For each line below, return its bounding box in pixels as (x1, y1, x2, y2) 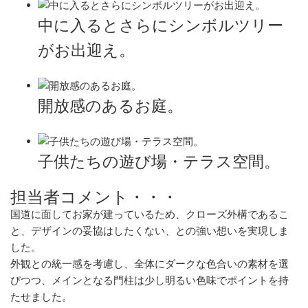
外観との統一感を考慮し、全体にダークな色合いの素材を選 (10, 258, 289, 270)
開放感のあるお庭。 (38, 98, 183, 115)
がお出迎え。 (38, 42, 135, 60)
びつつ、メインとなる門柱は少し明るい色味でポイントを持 (10, 274, 289, 287)
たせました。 (10, 291, 72, 303)
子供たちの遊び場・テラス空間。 (38, 153, 280, 171)
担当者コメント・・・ (10, 188, 178, 207)
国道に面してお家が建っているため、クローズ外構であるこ (10, 208, 289, 221)
